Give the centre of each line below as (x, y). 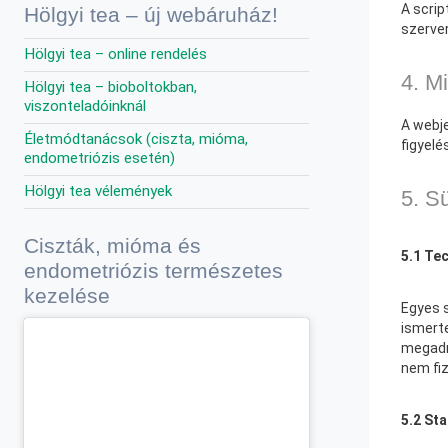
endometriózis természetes (153, 270)
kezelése (67, 295)
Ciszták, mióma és (112, 245)
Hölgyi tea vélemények (98, 191)
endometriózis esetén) (99, 158)
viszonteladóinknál (85, 106)
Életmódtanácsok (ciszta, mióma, (136, 139)
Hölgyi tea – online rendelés (115, 54)
